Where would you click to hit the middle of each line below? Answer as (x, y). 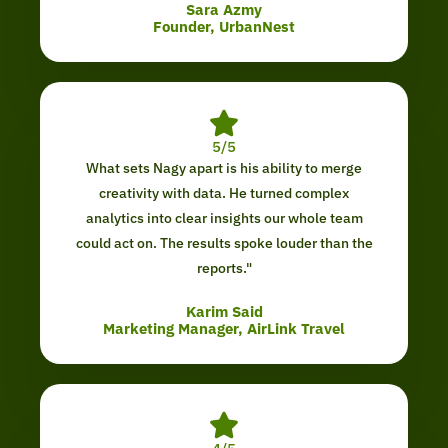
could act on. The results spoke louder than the (224, 243)
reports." (224, 268)
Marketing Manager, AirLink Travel (224, 329)
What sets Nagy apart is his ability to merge (224, 168)
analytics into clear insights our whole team (224, 218)
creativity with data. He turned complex (224, 193)
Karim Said (224, 312)
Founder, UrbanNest (224, 27)
